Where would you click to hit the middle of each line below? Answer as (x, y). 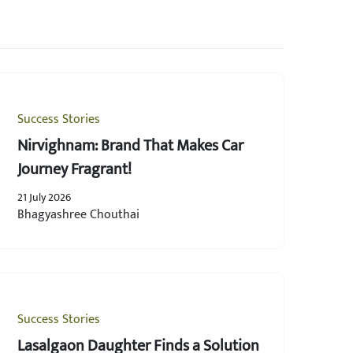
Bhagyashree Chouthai (78, 214)
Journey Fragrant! (74, 169)
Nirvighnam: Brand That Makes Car (59, 145)
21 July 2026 (44, 197)
